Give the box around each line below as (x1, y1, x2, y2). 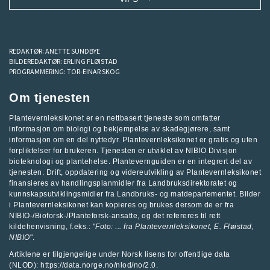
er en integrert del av (175, 157, 252, 166)
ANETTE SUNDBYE (45, 46, 100, 55)
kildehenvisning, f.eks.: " (9, 222, 95, 231)
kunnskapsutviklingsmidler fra (9, 190, 117, 198)
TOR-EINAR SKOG (67, 67, 120, 76)
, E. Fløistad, (210, 222, 254, 231)
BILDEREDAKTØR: (9, 57, 63, 66)
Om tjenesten (9, 91, 90, 104)
